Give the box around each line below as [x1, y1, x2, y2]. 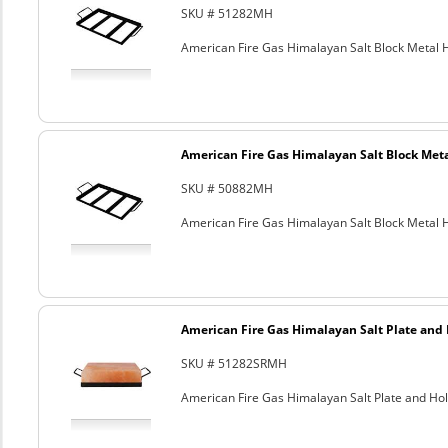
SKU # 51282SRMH [180, 355, 287, 372]
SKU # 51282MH [180, 5, 273, 22]
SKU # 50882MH [180, 180, 273, 197]
